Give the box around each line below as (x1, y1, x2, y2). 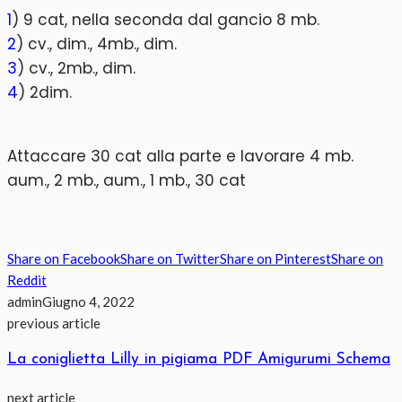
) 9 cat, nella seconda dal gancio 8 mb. (12, 8, 319, 31)
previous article (7, 314, 100, 331)
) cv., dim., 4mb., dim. (16, 32, 177, 55)
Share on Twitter (120, 249, 220, 267)
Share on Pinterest (220, 249, 331, 267)
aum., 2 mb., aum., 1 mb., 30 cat (7, 169, 246, 191)
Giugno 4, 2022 (42, 293, 135, 310)
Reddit (7, 271, 47, 288)
